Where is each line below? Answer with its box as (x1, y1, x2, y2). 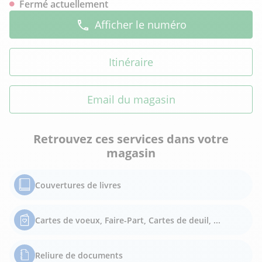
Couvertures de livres (35, 179, 121, 191)
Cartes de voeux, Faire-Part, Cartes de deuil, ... (35, 214, 220, 226)
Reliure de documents (35, 249, 123, 261)
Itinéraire (109, 55, 153, 69)
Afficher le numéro (94, 18, 187, 32)
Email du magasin (87, 92, 175, 106)
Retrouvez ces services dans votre (33, 131, 229, 147)
